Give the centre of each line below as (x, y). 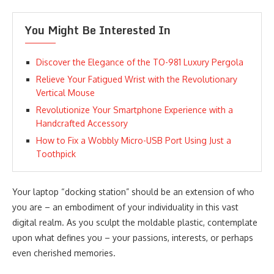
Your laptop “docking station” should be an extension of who (133, 192)
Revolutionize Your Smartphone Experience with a (135, 110)
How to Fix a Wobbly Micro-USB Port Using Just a (134, 140)
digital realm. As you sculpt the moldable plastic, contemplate (135, 222)
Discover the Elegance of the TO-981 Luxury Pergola (140, 62)
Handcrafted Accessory (82, 123)
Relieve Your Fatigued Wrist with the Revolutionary (137, 79)
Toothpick (56, 154)
